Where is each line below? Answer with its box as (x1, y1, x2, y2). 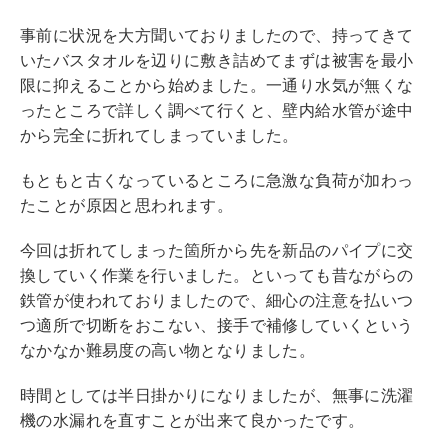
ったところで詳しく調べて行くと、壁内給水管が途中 (20, 101, 414, 119)
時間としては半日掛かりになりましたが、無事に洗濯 (20, 386, 414, 404)
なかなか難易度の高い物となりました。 (20, 341, 316, 359)
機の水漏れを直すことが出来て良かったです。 (20, 411, 365, 429)
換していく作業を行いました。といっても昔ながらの (20, 266, 414, 284)
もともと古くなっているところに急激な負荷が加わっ (20, 171, 414, 189)
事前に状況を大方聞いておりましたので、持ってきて (20, 26, 414, 44)
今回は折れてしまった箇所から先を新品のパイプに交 (20, 241, 414, 259)
